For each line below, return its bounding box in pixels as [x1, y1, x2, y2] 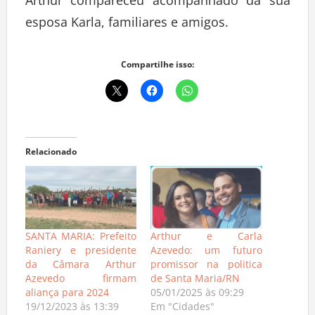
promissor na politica [150, 261, 262, 275]
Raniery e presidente [25, 247, 136, 261]
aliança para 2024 [25, 289, 109, 303]
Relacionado [25, 149, 77, 162]
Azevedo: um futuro [150, 247, 262, 261]
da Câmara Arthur [25, 261, 136, 275]
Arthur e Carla [150, 233, 262, 247]
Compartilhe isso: [121, 62, 194, 75]
